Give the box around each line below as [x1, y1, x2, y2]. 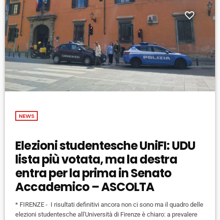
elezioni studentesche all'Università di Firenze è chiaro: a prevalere [15, 211, 198, 219]
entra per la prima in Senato [15, 165, 172, 182]
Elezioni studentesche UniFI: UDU [15, 137, 195, 154]
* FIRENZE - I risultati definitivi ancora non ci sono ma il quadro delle [15, 201, 204, 209]
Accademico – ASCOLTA [15, 179, 155, 195]
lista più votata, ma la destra [15, 151, 177, 168]
